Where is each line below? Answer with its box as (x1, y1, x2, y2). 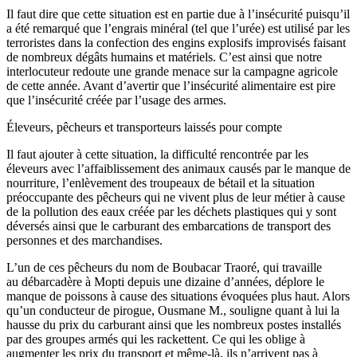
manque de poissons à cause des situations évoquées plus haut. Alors (6, 288, 350, 303)
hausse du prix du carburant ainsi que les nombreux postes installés (6, 317, 341, 331)
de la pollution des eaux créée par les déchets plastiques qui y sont (6, 204, 336, 218)
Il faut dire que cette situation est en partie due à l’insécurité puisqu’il (6, 6, 350, 21)
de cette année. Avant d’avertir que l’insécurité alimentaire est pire (6, 78, 335, 92)
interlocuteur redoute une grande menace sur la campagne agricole (6, 64, 338, 78)
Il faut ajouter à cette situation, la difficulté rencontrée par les (6, 147, 308, 161)
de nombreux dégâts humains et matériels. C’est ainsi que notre (6, 49, 322, 64)
